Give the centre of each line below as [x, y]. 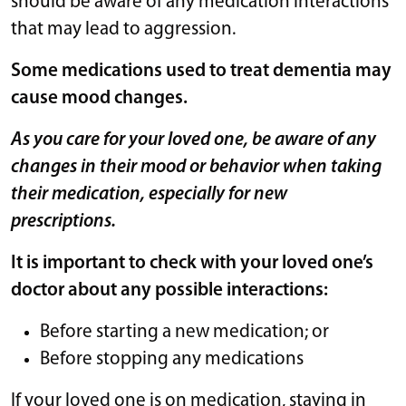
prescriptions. [63, 221]
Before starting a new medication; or [184, 332]
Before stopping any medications [172, 359]
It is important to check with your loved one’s [192, 263]
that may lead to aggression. [123, 29]
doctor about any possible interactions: [169, 290]
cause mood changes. [99, 98]
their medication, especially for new [149, 194]
